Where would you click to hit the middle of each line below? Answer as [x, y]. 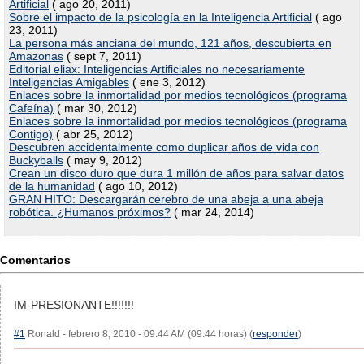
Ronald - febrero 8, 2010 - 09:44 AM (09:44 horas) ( [139, 334]
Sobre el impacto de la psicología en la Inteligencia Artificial [160, 17]
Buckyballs [36, 160]
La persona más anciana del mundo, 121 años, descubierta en [170, 43]
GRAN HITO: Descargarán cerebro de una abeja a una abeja [166, 199]
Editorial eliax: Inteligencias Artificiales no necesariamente [157, 69]
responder [275, 334]
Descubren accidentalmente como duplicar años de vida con [164, 147]
